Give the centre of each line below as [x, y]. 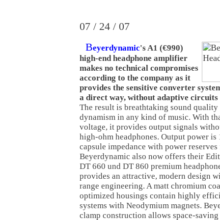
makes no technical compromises [139, 68]
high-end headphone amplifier [134, 58]
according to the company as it [135, 78]
